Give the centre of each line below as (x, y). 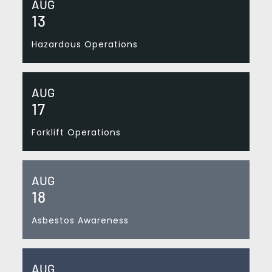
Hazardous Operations (84, 44)
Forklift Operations (76, 132)
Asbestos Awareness (80, 220)
